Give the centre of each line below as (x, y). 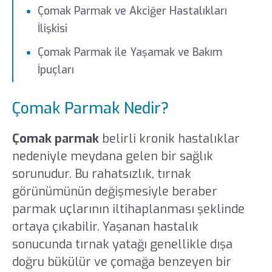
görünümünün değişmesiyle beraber (114, 191)
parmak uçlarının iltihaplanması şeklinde (128, 209)
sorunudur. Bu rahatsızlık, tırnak (101, 174)
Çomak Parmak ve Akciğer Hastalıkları (133, 11)
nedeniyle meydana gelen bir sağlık (112, 156)
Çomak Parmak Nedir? (92, 109)
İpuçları (58, 70)
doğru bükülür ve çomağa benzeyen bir (121, 262)
